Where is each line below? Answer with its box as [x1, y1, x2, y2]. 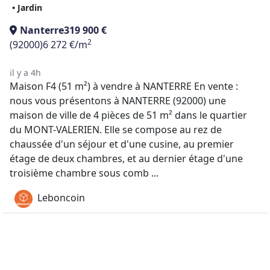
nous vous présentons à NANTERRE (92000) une [10, 94, 226, 107]
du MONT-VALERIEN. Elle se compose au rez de [10, 123, 222, 136]
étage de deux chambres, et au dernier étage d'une [10, 152, 243, 165]
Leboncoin [37, 191, 85, 205]
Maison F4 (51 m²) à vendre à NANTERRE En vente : [10, 80, 238, 93]
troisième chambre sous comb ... [10, 166, 159, 180]
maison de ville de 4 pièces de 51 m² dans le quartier [10, 108, 247, 122]
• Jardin [12, 2, 42, 13]
